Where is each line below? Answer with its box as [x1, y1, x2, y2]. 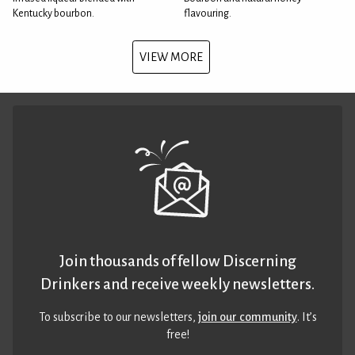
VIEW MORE [139, 51, 203, 63]
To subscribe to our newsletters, [38, 311, 198, 323]
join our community [197, 311, 297, 323]
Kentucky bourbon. [13, 8, 94, 19]
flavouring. [184, 8, 231, 19]
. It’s [296, 311, 317, 323]
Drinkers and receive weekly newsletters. [40, 276, 315, 292]
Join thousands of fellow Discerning [59, 253, 296, 269]
